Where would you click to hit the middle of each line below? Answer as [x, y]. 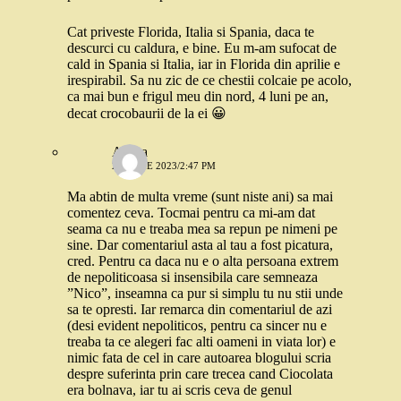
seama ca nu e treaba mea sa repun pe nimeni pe [202, 229]
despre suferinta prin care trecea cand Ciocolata [200, 374]
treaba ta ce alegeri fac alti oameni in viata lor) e [201, 342]
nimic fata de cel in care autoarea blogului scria [199, 358]
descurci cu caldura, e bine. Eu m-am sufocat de [202, 48]
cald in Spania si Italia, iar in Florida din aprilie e [204, 64]
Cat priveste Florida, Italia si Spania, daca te [191, 32]
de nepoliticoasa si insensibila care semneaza [192, 277]
